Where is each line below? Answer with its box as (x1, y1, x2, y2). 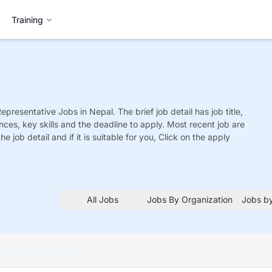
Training (12, 14, 43, 25)
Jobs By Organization (146, 194, 233, 205)
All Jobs (87, 194, 119, 205)
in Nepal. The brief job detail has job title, (80, 106, 243, 117)
